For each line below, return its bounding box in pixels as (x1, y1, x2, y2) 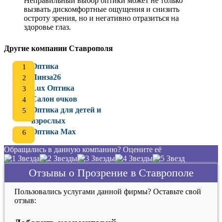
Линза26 (31, 73, 61, 81)
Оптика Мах (31, 127, 76, 136)
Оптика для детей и (31, 106, 101, 114)
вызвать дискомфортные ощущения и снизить (24, 5, 179, 13)
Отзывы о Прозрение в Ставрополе (28, 166, 194, 179)
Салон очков (31, 95, 77, 103)
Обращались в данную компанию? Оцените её (4, 145, 162, 154)
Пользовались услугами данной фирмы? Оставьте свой (14, 187, 201, 196)
